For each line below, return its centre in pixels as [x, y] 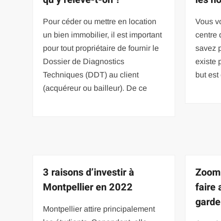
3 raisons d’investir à [89, 172]
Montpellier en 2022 [88, 187]
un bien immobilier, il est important [103, 35]
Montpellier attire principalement [99, 209]
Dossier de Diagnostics [84, 61]
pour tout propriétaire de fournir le [101, 48]
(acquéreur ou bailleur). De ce [95, 88]
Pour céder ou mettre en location [100, 21]
